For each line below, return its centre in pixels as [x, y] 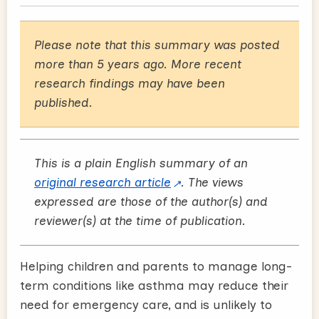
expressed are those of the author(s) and [151, 201]
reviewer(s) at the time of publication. [140, 220]
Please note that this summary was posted [157, 45]
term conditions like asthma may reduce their [154, 285]
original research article [103, 182]
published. [63, 102]
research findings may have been [130, 83]
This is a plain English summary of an [141, 163]
